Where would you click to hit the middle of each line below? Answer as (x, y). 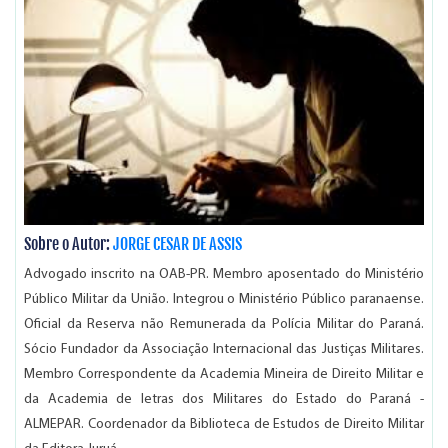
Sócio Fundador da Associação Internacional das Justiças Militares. (224, 349)
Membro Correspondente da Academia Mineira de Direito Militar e (224, 374)
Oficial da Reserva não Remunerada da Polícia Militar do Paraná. (224, 324)
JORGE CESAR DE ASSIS (177, 243)
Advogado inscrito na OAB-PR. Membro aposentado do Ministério (224, 274)
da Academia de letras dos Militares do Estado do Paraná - (224, 399)
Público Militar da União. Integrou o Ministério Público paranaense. (224, 299)
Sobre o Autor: (68, 243)
